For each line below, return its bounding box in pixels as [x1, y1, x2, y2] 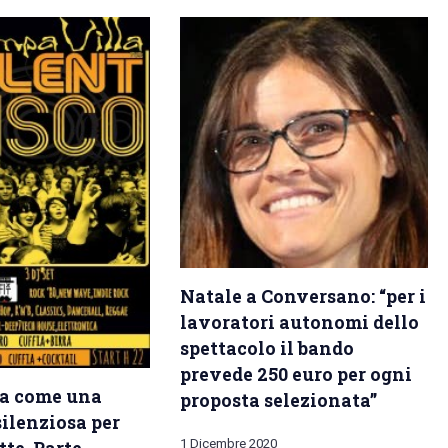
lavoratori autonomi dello [180, 310, 419, 335]
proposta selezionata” [180, 388, 377, 413]
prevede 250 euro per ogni [180, 362, 412, 387]
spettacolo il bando [180, 336, 354, 361]
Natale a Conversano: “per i [180, 284, 426, 309]
